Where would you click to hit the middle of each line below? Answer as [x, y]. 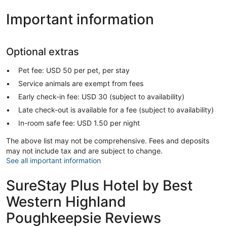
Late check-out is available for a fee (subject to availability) [116, 109]
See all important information [53, 160]
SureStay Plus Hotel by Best [99, 185]
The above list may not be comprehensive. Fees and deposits [108, 140]
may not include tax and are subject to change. [84, 150]
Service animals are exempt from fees [81, 83]
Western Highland [66, 201]
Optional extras [43, 51]
